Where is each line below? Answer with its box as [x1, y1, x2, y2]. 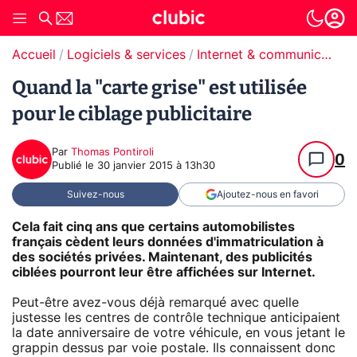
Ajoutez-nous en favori [216, 190, 319, 199]
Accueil [12, 49, 56, 61]
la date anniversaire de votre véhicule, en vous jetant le [12, 326, 345, 339]
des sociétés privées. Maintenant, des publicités [12, 250, 312, 264]
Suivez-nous [66, 190, 124, 199]
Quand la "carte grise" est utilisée [12, 76, 307, 99]
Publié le [52, 161, 97, 171]
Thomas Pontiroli [71, 147, 154, 158]
